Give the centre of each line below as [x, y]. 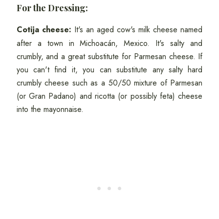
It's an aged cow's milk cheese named [137, 30]
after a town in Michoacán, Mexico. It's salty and [109, 44]
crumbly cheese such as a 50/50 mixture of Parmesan [109, 83]
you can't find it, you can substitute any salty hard [109, 70]
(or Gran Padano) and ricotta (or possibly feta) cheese [109, 96]
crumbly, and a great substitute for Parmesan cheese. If [109, 57]
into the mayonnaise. [51, 109]
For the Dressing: [53, 8]
